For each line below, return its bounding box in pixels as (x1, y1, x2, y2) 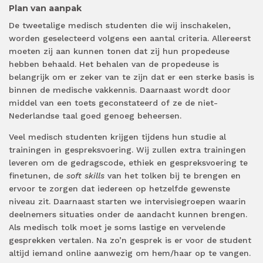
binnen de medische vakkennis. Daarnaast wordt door (9, 85, 231, 95)
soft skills (66, 171, 104, 181)
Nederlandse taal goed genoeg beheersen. (9, 111, 184, 121)
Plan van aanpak (9, 3, 82, 14)
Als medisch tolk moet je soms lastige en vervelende (9, 222, 225, 232)
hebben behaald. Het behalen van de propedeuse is (9, 59, 219, 69)
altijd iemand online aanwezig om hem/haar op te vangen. (9, 248, 251, 258)
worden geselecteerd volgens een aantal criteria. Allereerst (9, 33, 251, 43)
